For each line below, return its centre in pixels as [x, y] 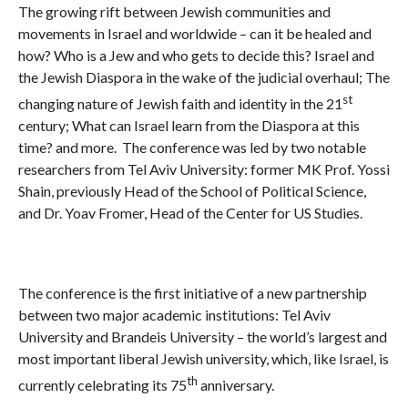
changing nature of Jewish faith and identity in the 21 [180, 104]
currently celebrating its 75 [102, 385]
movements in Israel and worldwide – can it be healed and [194, 33]
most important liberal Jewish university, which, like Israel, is [203, 359]
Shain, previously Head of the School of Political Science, [192, 191]
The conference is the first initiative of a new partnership [192, 293]
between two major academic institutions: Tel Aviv [174, 315]
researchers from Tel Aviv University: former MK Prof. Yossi [204, 169]
